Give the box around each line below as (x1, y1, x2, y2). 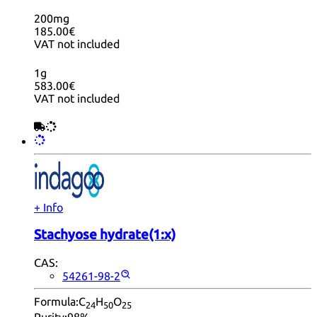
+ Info (34, 201, 63, 214)
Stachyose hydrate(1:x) (34, 226, 175, 242)
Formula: (34, 294, 79, 308)
